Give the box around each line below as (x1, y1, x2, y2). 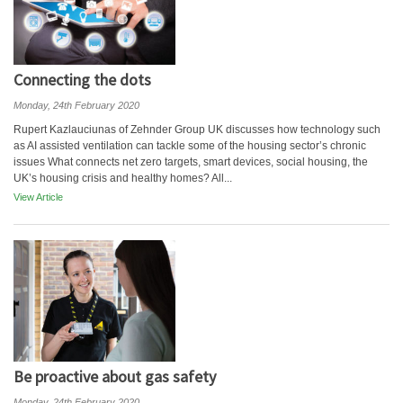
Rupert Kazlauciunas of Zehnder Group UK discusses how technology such (13, 123, 381, 136)
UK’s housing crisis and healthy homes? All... (13, 172, 232, 184)
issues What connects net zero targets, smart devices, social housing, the (13, 156, 368, 168)
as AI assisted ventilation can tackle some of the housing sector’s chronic (13, 139, 366, 152)
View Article (13, 192, 63, 202)
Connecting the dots (13, 69, 151, 90)
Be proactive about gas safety (13, 366, 216, 387)
